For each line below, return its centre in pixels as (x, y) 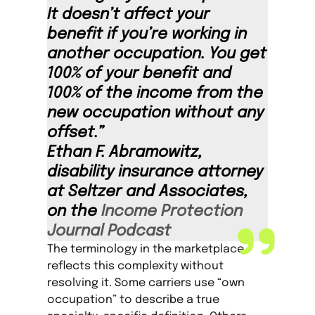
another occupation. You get (157, 54)
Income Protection (172, 212)
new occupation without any (156, 113)
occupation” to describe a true (134, 300)
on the (75, 212)
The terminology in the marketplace (146, 249)
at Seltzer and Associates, (148, 192)
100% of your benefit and (140, 74)
